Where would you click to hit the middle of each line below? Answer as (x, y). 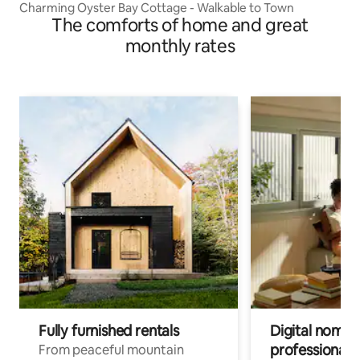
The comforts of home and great (180, 26)
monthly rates (180, 47)
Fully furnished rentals (109, 331)
